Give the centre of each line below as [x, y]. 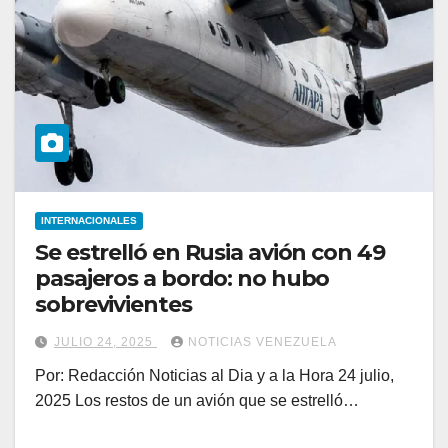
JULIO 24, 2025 [105, 342]
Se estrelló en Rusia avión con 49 [210, 253]
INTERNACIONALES [89, 221]
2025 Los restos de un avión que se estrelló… [197, 401]
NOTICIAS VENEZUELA [262, 342]
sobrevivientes [113, 305]
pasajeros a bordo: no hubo [182, 279]
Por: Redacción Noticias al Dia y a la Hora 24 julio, [214, 376]
